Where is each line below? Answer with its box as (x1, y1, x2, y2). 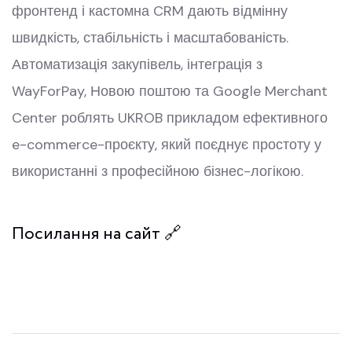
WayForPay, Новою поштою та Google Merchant (12, 81, 328, 101)
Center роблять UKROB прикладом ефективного (12, 108, 328, 127)
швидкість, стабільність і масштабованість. (12, 27, 288, 47)
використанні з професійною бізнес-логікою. (12, 161, 303, 181)
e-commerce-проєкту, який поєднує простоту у (12, 134, 321, 154)
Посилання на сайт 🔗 (12, 221, 181, 247)
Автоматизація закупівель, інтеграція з (12, 54, 262, 74)
